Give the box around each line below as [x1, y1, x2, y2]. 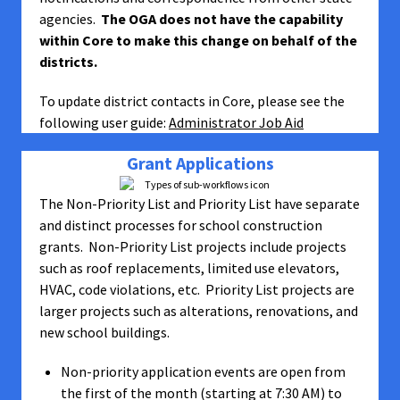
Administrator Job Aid [169, 113, 304, 131]
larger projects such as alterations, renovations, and [39, 302, 358, 320]
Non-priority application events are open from [61, 362, 346, 380]
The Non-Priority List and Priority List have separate [39, 195, 360, 212]
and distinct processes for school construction [39, 216, 322, 234]
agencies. [39, 10, 98, 28]
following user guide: [39, 113, 169, 131]
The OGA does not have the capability [98, 10, 343, 28]
